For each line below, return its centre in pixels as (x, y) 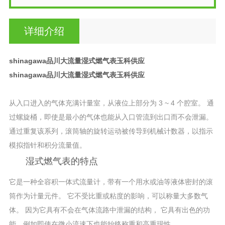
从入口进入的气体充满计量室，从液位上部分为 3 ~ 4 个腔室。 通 (111, 103)
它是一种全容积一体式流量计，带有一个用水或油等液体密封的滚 (111, 182)
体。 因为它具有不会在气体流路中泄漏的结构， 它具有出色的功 (109, 210)
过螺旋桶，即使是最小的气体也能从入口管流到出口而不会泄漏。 (111, 117)
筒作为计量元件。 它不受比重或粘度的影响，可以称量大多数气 (108, 196)
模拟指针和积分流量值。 (47, 145)
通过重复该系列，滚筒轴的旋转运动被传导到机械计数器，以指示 (111, 131)
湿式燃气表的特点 (62, 161)
